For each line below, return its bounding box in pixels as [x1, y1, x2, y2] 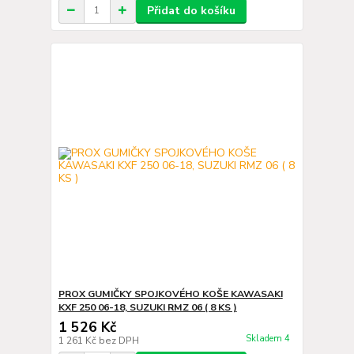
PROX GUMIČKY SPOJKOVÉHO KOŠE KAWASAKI [58, 288, 283, 300]
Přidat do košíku [146, 2, 235, 18]
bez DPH [98, 334, 139, 347]
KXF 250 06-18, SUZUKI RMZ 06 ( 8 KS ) [58, 301, 237, 314]
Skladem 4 [245, 333, 292, 345]
